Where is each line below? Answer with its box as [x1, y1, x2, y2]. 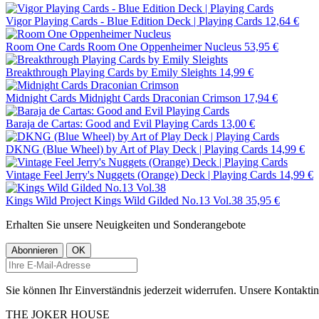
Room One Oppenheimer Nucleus [88, 40, 241, 53]
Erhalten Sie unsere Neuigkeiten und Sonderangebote [6, 218, 246, 231]
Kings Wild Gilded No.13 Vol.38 [94, 194, 243, 206]
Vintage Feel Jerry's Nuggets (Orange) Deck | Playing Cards [6, 168, 276, 181]
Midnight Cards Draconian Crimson [79, 91, 241, 104]
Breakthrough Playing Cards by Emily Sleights [6, 66, 216, 78]
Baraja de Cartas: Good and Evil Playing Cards [6, 117, 218, 130]
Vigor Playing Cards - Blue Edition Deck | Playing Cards [6, 14, 262, 27]
